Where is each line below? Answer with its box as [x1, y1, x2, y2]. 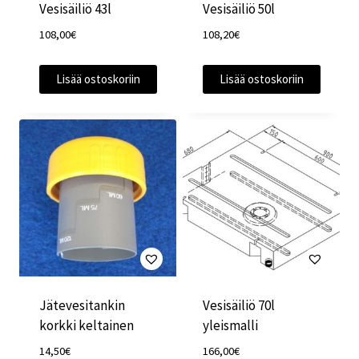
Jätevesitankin [38, 296, 125, 314]
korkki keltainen [38, 317, 134, 334]
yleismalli [202, 317, 258, 334]
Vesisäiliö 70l [202, 296, 275, 314]
